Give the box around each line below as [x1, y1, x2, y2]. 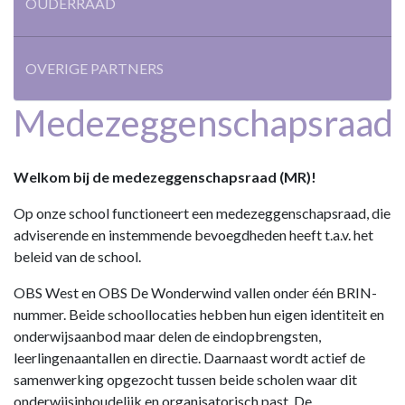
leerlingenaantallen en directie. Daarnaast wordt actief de [14, 349, 365, 366]
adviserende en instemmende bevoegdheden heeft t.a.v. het [14, 226, 373, 243]
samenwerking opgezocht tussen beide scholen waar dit [14, 371, 357, 388]
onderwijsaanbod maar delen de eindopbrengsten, [14, 327, 321, 344]
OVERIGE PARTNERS [25, 60, 164, 77]
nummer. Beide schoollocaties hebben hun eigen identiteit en [14, 306, 384, 323]
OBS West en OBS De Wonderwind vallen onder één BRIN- [14, 284, 377, 301]
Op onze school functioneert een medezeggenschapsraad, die [14, 204, 391, 221]
